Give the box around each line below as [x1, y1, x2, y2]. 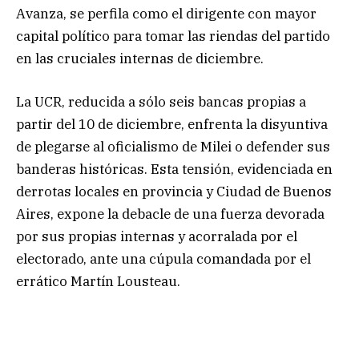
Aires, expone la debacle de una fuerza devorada [16, 204, 325, 223]
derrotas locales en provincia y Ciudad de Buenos [16, 182, 332, 200]
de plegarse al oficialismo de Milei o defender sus [16, 137, 330, 155]
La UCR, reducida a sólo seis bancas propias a [16, 92, 306, 111]
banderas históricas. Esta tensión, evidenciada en [16, 159, 333, 178]
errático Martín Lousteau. [16, 272, 180, 290]
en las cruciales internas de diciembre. [16, 49, 264, 67]
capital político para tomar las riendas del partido [16, 26, 330, 45]
